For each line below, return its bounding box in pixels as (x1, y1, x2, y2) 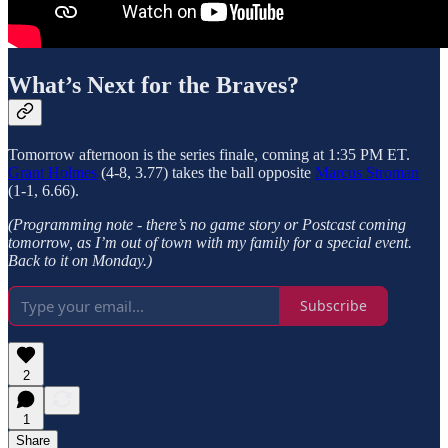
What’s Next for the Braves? (8, 71, 299, 98)
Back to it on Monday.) (8, 251, 152, 269)
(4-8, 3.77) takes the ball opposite (97, 163, 315, 181)
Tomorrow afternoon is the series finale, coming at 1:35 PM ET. (8, 145, 410, 163)
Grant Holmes (8, 163, 97, 181)
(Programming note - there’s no (8, 215, 206, 233)
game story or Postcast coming (210, 215, 406, 233)
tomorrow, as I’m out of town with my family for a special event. (8, 233, 412, 251)
